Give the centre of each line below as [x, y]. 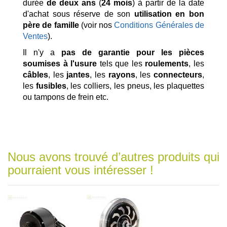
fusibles [51, 86]
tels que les [121, 64]
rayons [122, 75]
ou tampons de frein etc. [66, 97]
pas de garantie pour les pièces [133, 53]
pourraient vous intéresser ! [81, 170]
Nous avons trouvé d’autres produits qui [113, 157]
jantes [78, 75]
